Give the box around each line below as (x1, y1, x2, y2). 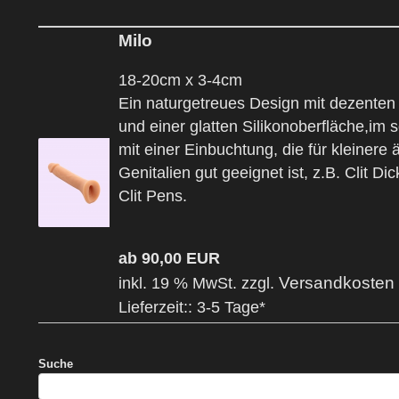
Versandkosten (279, 272, 395, 292)
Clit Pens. (118, 187, 191, 206)
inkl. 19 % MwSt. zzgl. (118, 273, 279, 292)
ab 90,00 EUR (118, 248, 220, 267)
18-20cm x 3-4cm (118, 71, 247, 90)
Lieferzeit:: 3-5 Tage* (118, 297, 265, 316)
